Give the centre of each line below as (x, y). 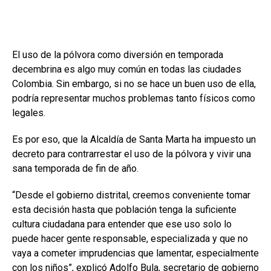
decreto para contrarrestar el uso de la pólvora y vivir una (132, 154)
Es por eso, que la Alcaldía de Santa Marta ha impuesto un (134, 139)
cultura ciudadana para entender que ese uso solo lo (122, 224)
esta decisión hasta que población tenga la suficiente (124, 210)
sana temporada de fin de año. (75, 168)
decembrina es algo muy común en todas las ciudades (127, 69)
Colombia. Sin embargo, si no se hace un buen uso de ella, (134, 84)
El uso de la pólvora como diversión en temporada (118, 55)
